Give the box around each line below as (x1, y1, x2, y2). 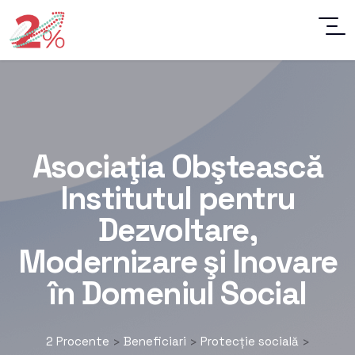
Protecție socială (200, 333, 299, 349)
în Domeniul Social (48, 273, 307, 314)
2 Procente (45, 333, 109, 349)
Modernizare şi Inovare (17, 241, 338, 282)
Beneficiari (123, 333, 186, 349)
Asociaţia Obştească (32, 146, 323, 187)
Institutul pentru (59, 177, 296, 219)
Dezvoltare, (97, 209, 258, 250)
